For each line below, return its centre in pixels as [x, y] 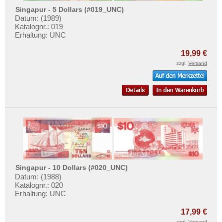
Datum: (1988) [38, 176]
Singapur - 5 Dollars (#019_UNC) [70, 9]
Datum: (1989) [38, 18]
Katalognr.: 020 [39, 185]
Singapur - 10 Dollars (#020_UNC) [72, 168]
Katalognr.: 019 [39, 27]
